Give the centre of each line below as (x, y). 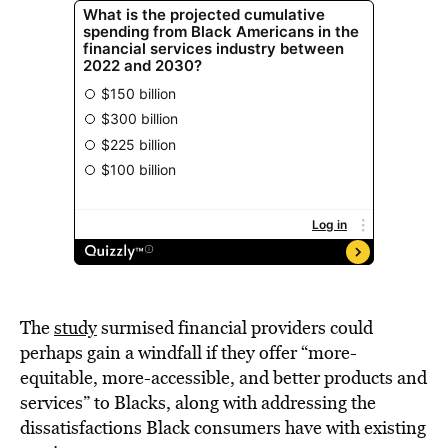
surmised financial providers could (235, 327)
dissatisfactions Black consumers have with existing (223, 427)
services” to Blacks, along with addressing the (198, 402)
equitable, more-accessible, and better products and (223, 377)
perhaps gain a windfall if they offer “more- (188, 352)
